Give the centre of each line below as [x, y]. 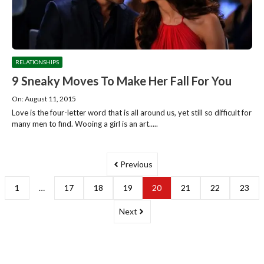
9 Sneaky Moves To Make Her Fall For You [122, 80]
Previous [136, 164]
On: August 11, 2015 [44, 98]
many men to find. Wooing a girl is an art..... [85, 123]
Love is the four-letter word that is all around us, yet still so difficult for [132, 112]
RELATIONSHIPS [37, 62]
